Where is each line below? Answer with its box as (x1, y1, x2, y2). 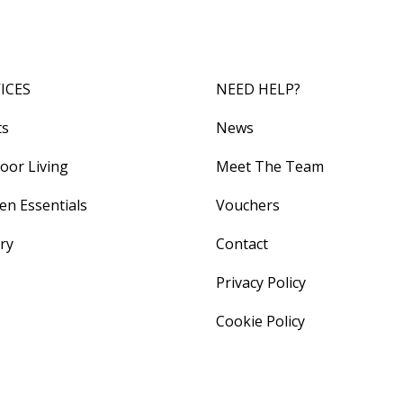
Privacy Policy (216, 272, 307, 292)
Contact (216, 233, 269, 254)
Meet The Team (216, 156, 325, 176)
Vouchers (216, 194, 281, 215)
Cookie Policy (216, 310, 306, 331)
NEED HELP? (216, 78, 301, 99)
